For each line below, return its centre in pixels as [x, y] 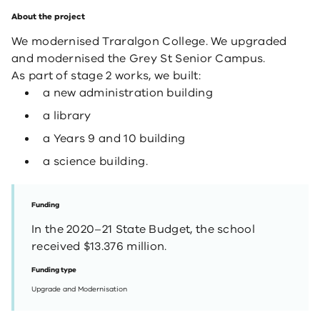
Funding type [54, 270]
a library [67, 116]
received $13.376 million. [99, 246]
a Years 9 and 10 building [114, 139]
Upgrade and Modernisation [79, 289]
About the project [48, 16]
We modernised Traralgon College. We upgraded [149, 41]
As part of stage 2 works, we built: [106, 76]
